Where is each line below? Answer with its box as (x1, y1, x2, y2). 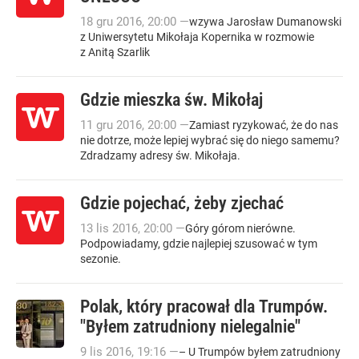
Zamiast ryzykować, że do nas (189, 119, 338, 131)
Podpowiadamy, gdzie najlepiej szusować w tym (80, 237, 317, 250)
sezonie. (80, 252, 121, 265)
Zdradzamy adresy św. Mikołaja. (80, 149, 240, 162)
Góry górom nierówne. (185, 222, 296, 235)
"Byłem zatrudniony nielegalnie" (80, 317, 301, 337)
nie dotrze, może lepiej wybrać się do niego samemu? (80, 134, 340, 147)
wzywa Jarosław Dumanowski (189, 15, 341, 28)
